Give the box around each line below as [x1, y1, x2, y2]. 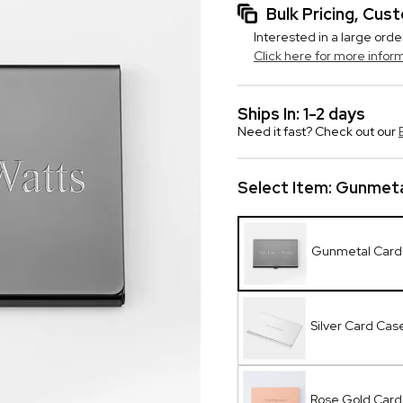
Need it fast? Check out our [237, 123, 399, 139]
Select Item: [237, 177, 336, 198]
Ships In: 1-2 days [237, 103, 365, 124]
